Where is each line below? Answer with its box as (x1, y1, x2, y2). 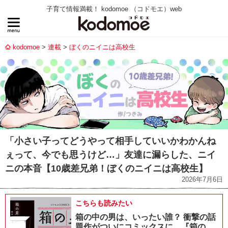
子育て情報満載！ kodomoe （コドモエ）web (46, 5, 182, 13)
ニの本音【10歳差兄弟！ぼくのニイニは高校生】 (5, 163, 208, 174)
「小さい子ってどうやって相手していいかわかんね (5, 136, 216, 147)
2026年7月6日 (182, 176, 223, 184)
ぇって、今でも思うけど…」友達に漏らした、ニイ (5, 150, 216, 160)
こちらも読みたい (75, 199, 132, 208)
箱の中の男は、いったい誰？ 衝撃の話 (75, 213, 216, 222)
